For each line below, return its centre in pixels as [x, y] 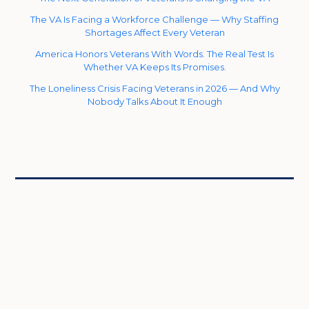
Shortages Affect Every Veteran [154, 32]
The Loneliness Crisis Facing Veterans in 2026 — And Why [154, 88]
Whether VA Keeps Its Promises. [154, 67]
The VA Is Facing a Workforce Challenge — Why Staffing [154, 19]
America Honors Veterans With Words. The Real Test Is [154, 53]
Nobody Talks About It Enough [154, 101]
